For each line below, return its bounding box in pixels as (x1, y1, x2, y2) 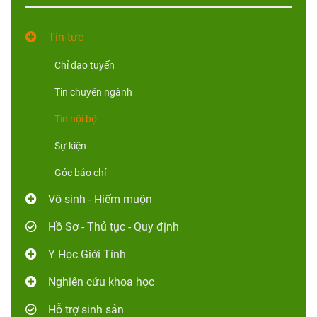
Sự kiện (54, 139, 86, 151)
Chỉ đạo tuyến (54, 59, 115, 71)
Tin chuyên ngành (54, 86, 132, 98)
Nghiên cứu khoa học (48, 275, 154, 289)
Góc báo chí (54, 166, 106, 178)
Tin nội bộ (54, 113, 97, 125)
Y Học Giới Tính (48, 247, 126, 261)
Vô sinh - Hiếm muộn (48, 192, 152, 206)
